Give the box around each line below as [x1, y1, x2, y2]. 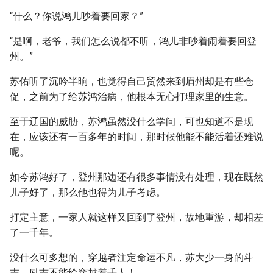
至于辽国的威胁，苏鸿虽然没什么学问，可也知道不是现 [10, 116, 253, 127]
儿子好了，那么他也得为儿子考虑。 [10, 186, 166, 198]
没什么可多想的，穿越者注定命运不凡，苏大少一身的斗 [10, 252, 253, 263]
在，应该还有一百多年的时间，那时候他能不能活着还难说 [10, 131, 263, 143]
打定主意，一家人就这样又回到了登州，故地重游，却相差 [10, 211, 263, 223]
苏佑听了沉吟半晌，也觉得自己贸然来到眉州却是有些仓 [10, 76, 253, 87]
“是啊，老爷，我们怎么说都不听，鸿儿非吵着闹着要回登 [10, 35, 257, 47]
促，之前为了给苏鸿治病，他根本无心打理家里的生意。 [10, 91, 253, 102]
